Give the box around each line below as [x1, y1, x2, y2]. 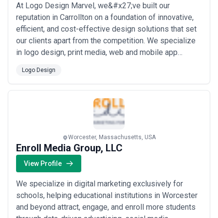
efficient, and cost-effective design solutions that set [16, 24, 197, 34]
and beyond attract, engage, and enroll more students [16, 202, 196, 212]
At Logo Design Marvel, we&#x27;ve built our [16, 1, 170, 10]
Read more [138, 94, 177, 104]
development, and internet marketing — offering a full [16, 59, 195, 69]
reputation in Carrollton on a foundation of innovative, [16, 13, 194, 22]
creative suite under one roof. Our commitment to [16, 71, 182, 80]
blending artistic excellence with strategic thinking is [16, 83, 194, 92]
